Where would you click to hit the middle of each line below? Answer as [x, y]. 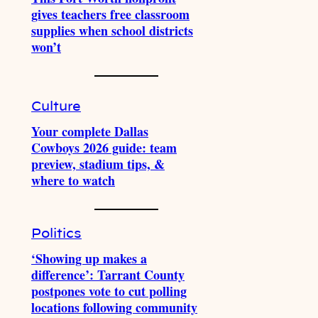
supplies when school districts [112, 30]
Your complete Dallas [90, 131]
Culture [56, 107]
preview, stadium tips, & [98, 164]
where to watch [73, 180]
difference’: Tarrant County [108, 275]
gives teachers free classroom [110, 14]
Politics [56, 234]
